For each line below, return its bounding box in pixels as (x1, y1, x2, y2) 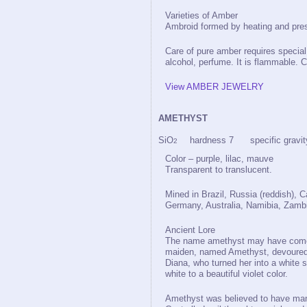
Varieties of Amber (165, 10, 238, 21)
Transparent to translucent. (165, 164, 272, 175)
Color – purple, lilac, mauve (165, 153, 273, 164)
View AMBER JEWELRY (165, 82, 264, 92)
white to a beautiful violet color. (165, 269, 288, 279)
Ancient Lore (165, 225, 215, 235)
